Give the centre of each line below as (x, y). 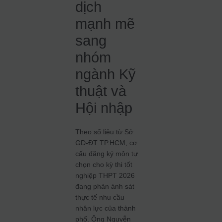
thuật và (101, 91)
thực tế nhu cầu (100, 197)
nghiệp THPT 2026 (105, 175)
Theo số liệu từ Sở (105, 132)
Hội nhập (104, 108)
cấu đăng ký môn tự (107, 154)
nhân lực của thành (106, 208)
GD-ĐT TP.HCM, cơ (107, 143)
